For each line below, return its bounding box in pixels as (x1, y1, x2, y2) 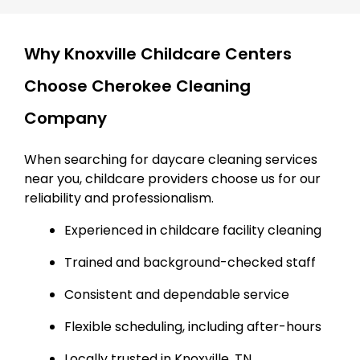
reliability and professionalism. (24, 188, 214, 207)
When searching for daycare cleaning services (24, 149, 317, 169)
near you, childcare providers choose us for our (24, 169, 321, 188)
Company (24, 106, 107, 129)
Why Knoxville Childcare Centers (24, 42, 292, 65)
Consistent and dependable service (64, 284, 289, 304)
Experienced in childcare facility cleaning (64, 220, 321, 239)
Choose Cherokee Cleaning (24, 74, 251, 97)
